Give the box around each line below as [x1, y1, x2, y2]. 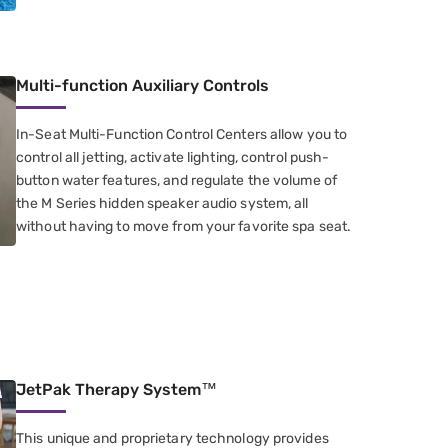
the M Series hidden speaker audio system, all [16, 194, 309, 212]
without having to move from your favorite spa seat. [16, 217, 352, 235]
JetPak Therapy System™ [16, 379, 217, 399]
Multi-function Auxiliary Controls [16, 75, 269, 95]
